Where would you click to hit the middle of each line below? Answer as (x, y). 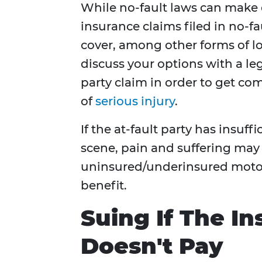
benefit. (104, 186)
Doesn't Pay (152, 246)
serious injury (135, 101)
